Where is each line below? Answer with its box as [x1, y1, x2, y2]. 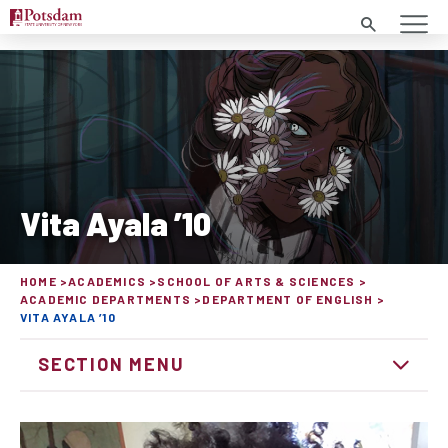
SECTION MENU [38, 353, 185, 375]
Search [360, 16, 402, 32]
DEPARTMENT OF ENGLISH [202, 292, 374, 307]
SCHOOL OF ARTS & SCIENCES [157, 274, 356, 289]
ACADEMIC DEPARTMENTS [20, 292, 191, 307]
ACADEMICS [68, 274, 147, 289]
